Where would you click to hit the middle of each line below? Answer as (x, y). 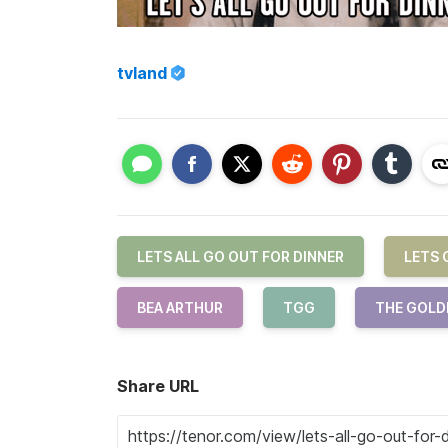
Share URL (158, 386)
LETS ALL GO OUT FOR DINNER (240, 257)
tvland (142, 72)
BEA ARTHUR (180, 308)
